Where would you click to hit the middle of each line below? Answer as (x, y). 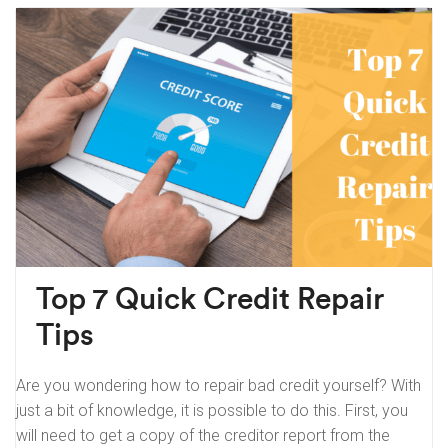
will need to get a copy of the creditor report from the (203, 436)
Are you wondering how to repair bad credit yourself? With (218, 386)
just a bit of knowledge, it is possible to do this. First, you (212, 411)
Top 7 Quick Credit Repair (210, 300)
